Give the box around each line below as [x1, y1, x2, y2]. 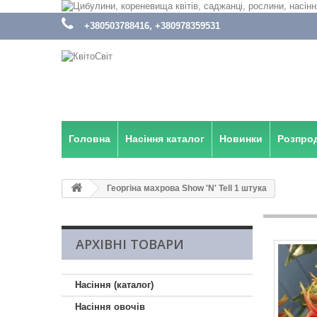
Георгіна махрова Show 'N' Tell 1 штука [105, 183, 267, 193]
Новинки [219, 133, 263, 144]
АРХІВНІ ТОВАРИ [76, 236, 184, 253]
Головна [69, 133, 110, 144]
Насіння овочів [75, 301, 145, 312]
